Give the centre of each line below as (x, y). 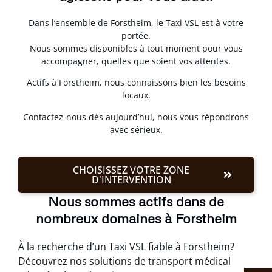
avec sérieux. (136, 129)
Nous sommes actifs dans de (136, 202)
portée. (136, 36)
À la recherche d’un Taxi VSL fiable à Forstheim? (126, 247)
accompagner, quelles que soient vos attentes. (136, 61)
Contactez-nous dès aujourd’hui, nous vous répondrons (136, 117)
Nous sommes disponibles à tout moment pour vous (136, 48)
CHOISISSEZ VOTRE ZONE (131, 170)
